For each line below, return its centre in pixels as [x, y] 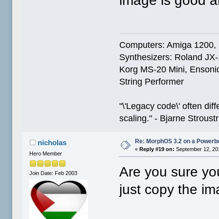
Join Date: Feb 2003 [54, 173]
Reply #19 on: [157, 149]
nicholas [52, 142]
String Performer [152, 81]
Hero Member [46, 153]
